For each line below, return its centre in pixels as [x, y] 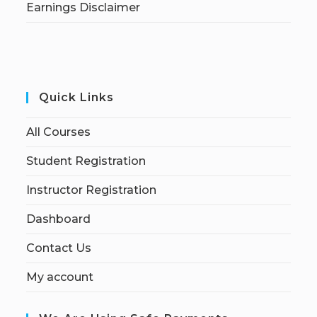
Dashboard [59, 219]
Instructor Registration [92, 190]
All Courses [59, 132]
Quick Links [77, 97]
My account [60, 277]
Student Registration [86, 161]
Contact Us [59, 248]
